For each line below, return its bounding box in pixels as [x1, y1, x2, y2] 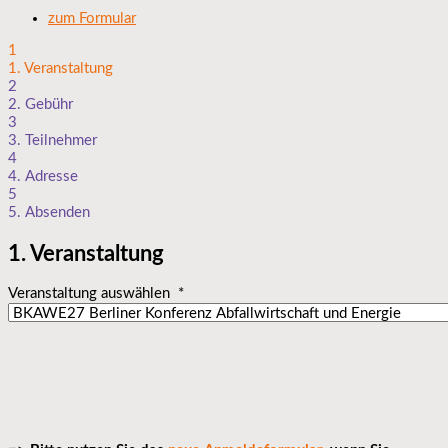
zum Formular [48, 10, 136, 26]
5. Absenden [8, 205, 90, 221]
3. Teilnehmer [8, 133, 97, 149]
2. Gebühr [8, 97, 73, 113]
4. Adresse [8, 169, 78, 185]
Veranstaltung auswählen [8, 285, 178, 301]
